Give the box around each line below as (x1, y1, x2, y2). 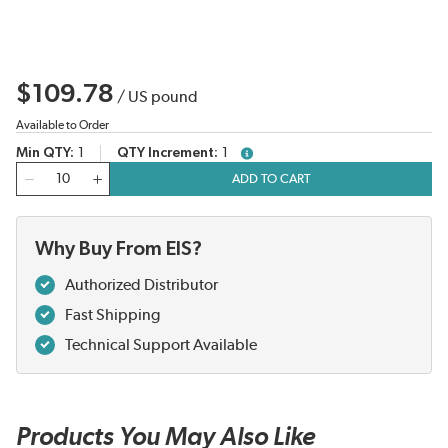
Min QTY (16, 146, 70, 161)
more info (231, 148, 295, 165)
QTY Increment (117, 146, 214, 161)
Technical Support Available (65, 337, 257, 354)
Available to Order (16, 119, 109, 132)
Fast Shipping (65, 307, 160, 324)
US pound (128, 89, 198, 106)
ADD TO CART (231, 171, 311, 186)
